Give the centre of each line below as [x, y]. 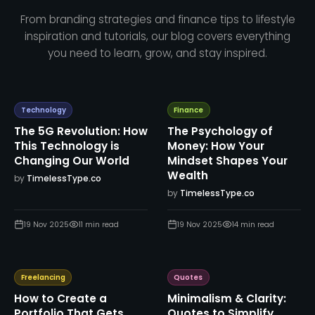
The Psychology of [220, 131]
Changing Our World [72, 161]
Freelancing [43, 277]
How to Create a [61, 299]
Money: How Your [216, 146]
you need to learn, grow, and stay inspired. [157, 53]
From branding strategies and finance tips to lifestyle [157, 20]
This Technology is [67, 146]
